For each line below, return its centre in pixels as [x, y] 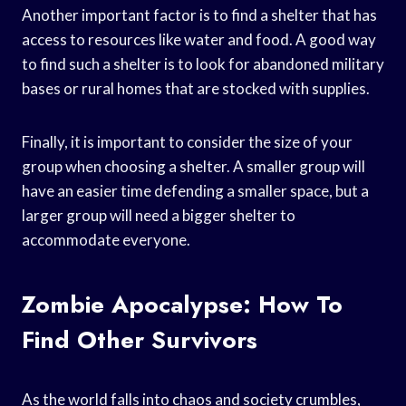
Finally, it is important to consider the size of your [187, 141]
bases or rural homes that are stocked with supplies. [196, 88]
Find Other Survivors [140, 339]
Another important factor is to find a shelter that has [199, 14]
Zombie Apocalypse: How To [182, 304]
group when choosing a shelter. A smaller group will [193, 166]
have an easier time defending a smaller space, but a [195, 190]
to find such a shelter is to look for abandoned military [203, 63]
